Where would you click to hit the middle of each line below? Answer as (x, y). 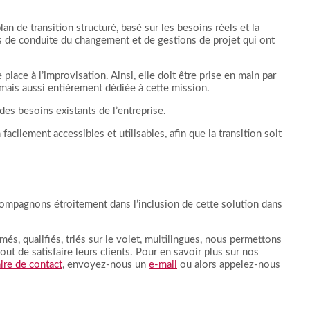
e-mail (163, 265)
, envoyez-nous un (106, 265)
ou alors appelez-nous (229, 265)
